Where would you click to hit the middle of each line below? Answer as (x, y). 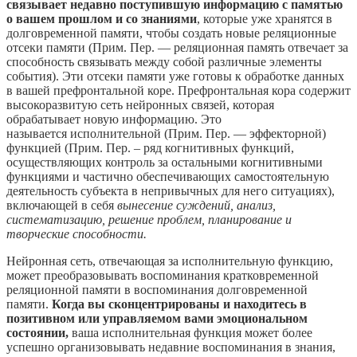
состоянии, (37, 332)
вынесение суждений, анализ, (196, 205)
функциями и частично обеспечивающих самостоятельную (168, 176)
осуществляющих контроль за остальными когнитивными (165, 162)
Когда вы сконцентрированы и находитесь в (179, 304)
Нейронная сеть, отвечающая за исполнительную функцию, (170, 261)
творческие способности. (76, 233)
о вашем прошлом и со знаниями (102, 18)
